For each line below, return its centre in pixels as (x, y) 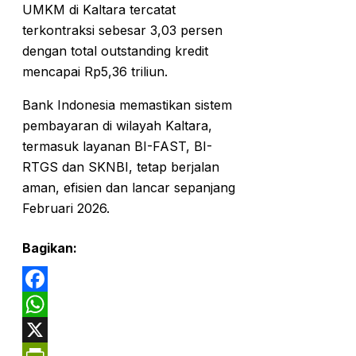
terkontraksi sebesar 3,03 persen (122, 30)
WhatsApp (54, 329)
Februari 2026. (66, 208)
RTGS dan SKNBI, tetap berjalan (121, 166)
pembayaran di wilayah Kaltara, (117, 125)
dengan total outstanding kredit (115, 50)
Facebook (52, 304)
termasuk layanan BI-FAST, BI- (117, 146)
